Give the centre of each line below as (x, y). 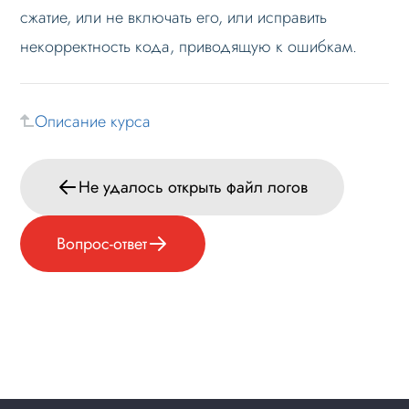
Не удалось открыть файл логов (194, 187)
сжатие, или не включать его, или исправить (174, 17)
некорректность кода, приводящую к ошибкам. (189, 46)
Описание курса (93, 121)
